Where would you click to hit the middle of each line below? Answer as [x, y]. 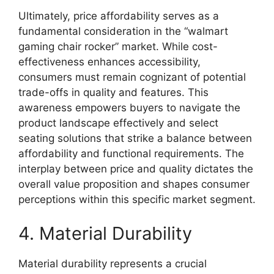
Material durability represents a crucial [113, 263]
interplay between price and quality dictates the [136, 169]
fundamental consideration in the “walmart [123, 31]
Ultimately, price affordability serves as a [119, 16]
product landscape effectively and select [118, 123]
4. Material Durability [105, 233]
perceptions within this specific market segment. [137, 200]
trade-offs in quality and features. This [113, 93]
